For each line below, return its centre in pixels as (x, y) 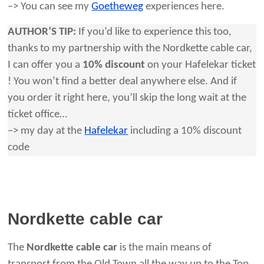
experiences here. (184, 7)
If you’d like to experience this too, (154, 32)
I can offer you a (45, 65)
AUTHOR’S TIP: (42, 32)
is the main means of (165, 248)
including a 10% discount (185, 131)
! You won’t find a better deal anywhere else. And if (123, 82)
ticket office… (38, 115)
